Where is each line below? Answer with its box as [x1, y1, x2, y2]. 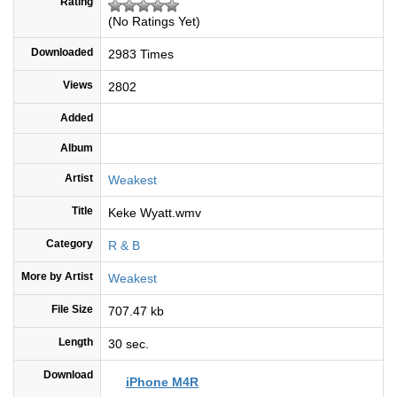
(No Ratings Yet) [108, 14, 200, 29]
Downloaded [31, 46, 93, 59]
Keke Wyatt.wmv [108, 206, 201, 221]
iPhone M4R [126, 375, 198, 390]
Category [46, 237, 93, 251]
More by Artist [21, 270, 93, 284]
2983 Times [108, 47, 174, 62]
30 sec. [108, 337, 149, 352]
